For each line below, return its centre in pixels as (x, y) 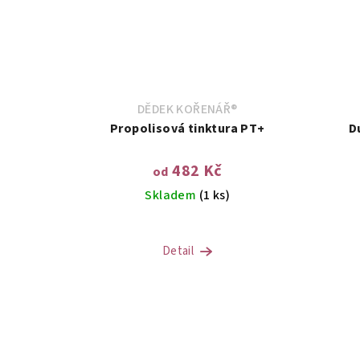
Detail (178, 252)
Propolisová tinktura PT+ (187, 129)
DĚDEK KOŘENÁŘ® (187, 110)
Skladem (172, 196)
